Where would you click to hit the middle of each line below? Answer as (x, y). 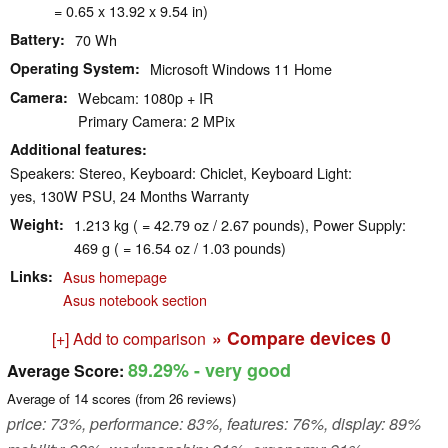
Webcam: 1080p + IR (145, 98)
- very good (240, 370)
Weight (34, 224)
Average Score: (65, 371)
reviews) (209, 399)
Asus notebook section (135, 300)
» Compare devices (296, 338)
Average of (40, 399)
